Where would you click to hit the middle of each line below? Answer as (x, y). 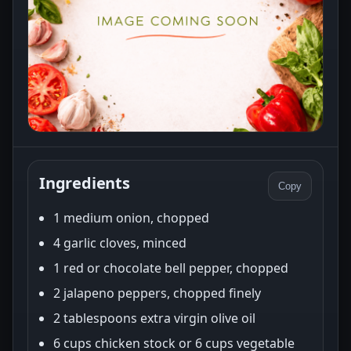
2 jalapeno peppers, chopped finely (157, 293)
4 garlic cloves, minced (120, 242)
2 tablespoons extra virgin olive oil (154, 318)
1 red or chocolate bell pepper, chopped (171, 268)
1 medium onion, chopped (131, 217)
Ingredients (85, 183)
